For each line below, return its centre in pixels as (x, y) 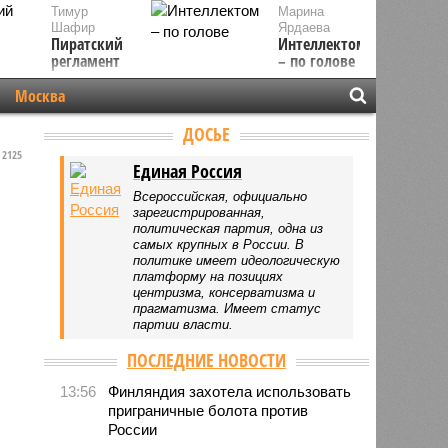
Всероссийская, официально (220, 196)
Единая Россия (188, 170)
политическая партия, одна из (228, 228)
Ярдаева (304, 27)
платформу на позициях (208, 276)
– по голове (317, 61)
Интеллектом (323, 44)
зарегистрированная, (199, 212)
